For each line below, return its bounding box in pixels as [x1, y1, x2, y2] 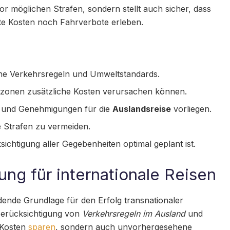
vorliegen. [171, 104, 212, 114]
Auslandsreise [112, 104, 171, 114]
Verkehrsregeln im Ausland [82, 208, 185, 219]
